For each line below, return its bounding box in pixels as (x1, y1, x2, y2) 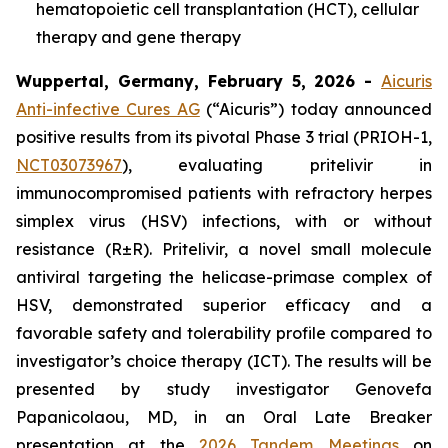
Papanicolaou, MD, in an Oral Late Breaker (16, 407, 432, 427)
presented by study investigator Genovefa (16, 379, 432, 399)
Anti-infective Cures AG (16, 99, 200, 119)
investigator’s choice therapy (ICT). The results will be (16, 351, 432, 371)
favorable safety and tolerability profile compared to (16, 323, 432, 343)
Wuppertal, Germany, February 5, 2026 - (16, 71, 381, 91)
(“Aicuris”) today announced (199, 99, 433, 119)
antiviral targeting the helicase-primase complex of (16, 267, 432, 287)
